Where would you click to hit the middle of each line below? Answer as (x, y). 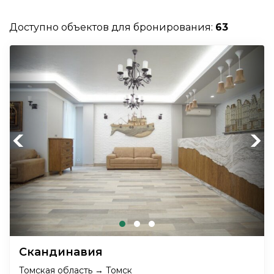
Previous (30, 141)
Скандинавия (61, 252)
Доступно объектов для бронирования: (112, 27)
